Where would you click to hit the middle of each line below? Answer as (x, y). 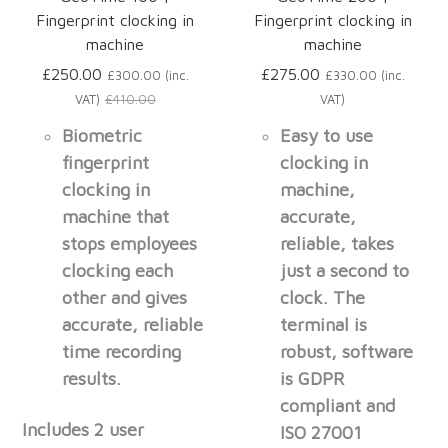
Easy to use (327, 136)
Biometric (102, 136)
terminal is (324, 325)
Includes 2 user (83, 430)
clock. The (323, 298)
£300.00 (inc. (147, 76)
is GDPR (312, 379)
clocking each (118, 271)
